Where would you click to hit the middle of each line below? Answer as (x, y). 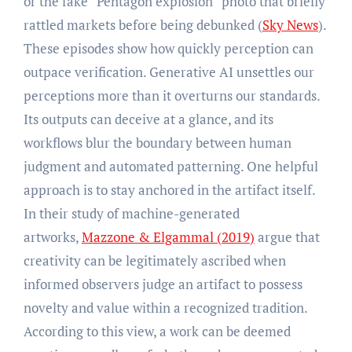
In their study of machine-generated (131, 213)
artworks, (52, 236)
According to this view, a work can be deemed (157, 331)
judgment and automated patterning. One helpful (170, 166)
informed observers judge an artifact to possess (163, 284)
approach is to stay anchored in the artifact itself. (169, 189)
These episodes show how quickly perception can (168, 48)
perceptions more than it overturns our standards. (171, 95)
